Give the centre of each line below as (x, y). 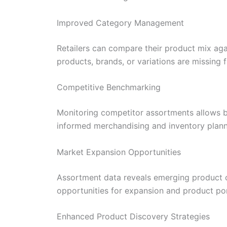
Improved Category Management (120, 23)
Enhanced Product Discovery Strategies (133, 217)
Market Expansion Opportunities (119, 152)
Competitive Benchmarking (109, 87)
